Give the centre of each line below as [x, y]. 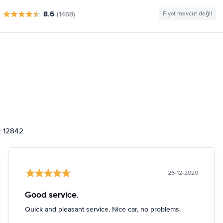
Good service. [52, 195]
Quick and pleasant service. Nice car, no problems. [103, 209]
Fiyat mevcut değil [187, 14]
